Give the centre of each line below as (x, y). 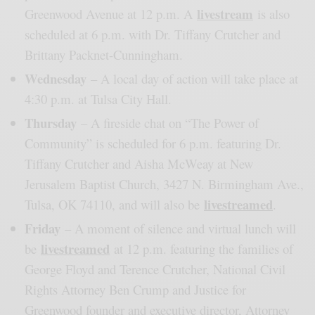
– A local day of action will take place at (192, 79)
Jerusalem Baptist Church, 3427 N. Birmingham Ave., (164, 184)
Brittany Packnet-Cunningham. (104, 55)
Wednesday (56, 79)
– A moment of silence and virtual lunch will (178, 229)
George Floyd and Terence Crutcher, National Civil (155, 269)
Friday (43, 229)
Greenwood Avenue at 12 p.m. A (111, 14)
